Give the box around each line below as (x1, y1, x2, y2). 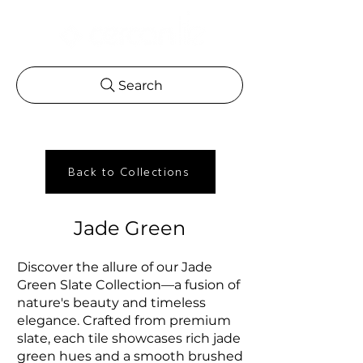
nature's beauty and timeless (17, 295, 206, 310)
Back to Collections (67, 164, 190, 179)
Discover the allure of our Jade (17, 259, 212, 275)
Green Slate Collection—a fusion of (17, 277, 240, 293)
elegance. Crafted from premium (17, 313, 231, 328)
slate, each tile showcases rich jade (17, 331, 241, 346)
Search (117, 77, 163, 93)
